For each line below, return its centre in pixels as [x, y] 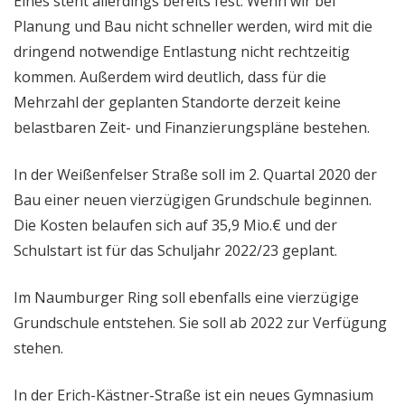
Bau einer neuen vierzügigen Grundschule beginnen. [193, 199]
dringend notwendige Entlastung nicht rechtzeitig [182, 51]
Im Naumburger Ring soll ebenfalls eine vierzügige [186, 297]
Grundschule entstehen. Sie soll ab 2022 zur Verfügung [200, 322]
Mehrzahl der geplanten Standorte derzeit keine [177, 102]
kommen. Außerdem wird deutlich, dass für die [170, 76]
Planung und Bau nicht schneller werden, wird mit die [193, 26]
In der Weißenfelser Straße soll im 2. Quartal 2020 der [195, 174]
